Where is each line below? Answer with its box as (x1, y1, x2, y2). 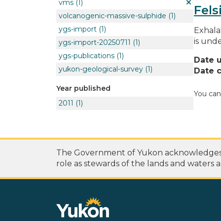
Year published (56, 83, 110, 93)
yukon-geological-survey (59, 64, 143, 74)
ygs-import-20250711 (59, 37, 131, 47)
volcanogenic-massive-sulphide (59, 11, 166, 20)
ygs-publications (59, 51, 114, 60)
